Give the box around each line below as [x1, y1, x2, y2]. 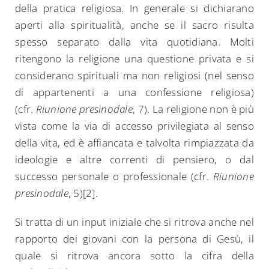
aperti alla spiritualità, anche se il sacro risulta [15, 18, 254, 32]
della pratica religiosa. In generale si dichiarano [15, 1, 254, 16]
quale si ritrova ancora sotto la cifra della [15, 249, 254, 263]
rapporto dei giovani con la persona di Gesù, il [15, 232, 254, 246]
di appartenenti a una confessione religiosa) [15, 85, 254, 100]
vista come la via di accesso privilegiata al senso [15, 119, 254, 133]
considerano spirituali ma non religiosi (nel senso [15, 68, 254, 83]
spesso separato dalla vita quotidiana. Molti [15, 35, 254, 49]
